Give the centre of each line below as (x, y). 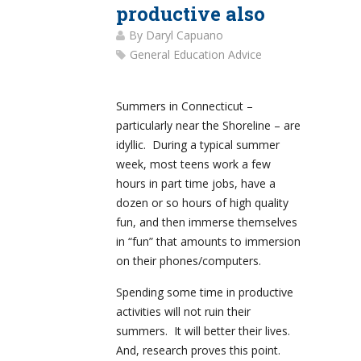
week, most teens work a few (193, 164)
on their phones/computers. (189, 261)
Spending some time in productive (205, 293)
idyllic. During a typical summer (198, 145)
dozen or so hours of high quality (202, 203)
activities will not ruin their (183, 312)
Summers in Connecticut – (185, 106)
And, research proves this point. (198, 351)
